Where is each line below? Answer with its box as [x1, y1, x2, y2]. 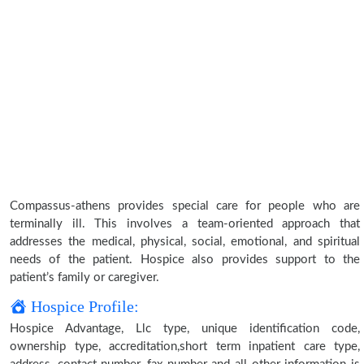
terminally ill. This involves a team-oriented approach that [10, 218, 360, 230]
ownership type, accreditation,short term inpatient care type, [10, 340, 360, 353]
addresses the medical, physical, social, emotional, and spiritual [10, 236, 360, 248]
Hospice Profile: [27, 297, 139, 315]
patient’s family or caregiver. [10, 271, 159, 284]
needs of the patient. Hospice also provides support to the [10, 253, 360, 266]
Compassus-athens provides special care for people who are [10, 200, 360, 212]
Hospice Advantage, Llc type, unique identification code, [10, 323, 360, 335]
